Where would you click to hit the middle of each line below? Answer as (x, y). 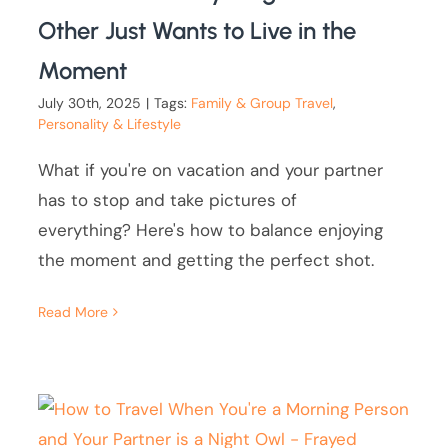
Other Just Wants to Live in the (197, 30)
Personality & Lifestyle (110, 123)
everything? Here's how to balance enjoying (211, 229)
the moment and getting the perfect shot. (206, 259)
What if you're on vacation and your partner (211, 169)
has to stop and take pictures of (168, 199)
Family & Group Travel (262, 102)
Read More (73, 311)
